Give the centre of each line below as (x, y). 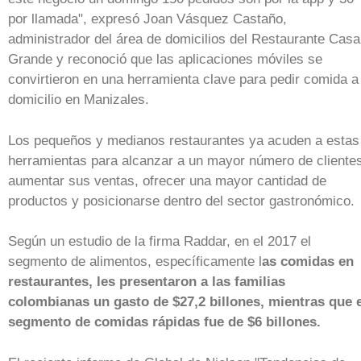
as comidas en (308, 261)
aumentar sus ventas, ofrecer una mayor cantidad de (167, 180)
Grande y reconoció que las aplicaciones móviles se (165, 59)
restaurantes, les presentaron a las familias (147, 282)
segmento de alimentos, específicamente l (135, 261)
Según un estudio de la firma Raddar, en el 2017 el (160, 241)
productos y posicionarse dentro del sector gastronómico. (181, 201)
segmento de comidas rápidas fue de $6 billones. (164, 322)
